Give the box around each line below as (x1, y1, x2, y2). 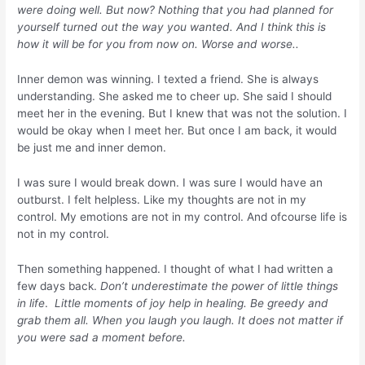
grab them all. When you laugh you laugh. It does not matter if (17, 313, 344, 327)
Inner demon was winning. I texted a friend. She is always (17, 72, 319, 86)
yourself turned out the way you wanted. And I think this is (17, 20, 327, 33)
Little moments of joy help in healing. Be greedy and (55, 296, 329, 310)
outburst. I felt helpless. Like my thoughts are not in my (17, 192, 307, 206)
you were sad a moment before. (17, 330, 193, 344)
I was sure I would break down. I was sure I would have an (17, 175, 323, 189)
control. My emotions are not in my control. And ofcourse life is (17, 209, 348, 223)
